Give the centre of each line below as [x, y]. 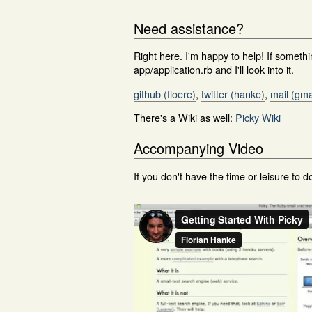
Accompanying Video [198, 148]
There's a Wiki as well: [185, 118]
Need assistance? [189, 29]
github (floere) [165, 93]
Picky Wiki [258, 118]
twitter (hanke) [233, 93]
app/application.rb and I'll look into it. [214, 70]
